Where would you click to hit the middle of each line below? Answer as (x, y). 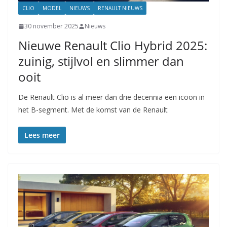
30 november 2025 (51, 26)
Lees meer (42, 135)
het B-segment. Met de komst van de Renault (93, 110)
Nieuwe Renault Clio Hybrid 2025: (113, 46)
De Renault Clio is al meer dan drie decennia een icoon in (111, 97)
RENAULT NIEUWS (120, 8)
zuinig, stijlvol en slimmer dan (101, 61)
